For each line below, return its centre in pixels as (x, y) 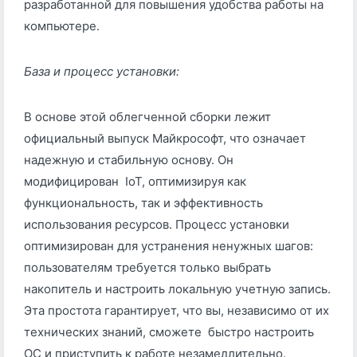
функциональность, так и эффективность (143, 203)
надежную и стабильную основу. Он (129, 160)
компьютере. (65, 26)
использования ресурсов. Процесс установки (157, 225)
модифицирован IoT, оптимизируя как (135, 182)
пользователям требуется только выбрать (147, 268)
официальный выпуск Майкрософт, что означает (165, 139)
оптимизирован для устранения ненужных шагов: (169, 246)
